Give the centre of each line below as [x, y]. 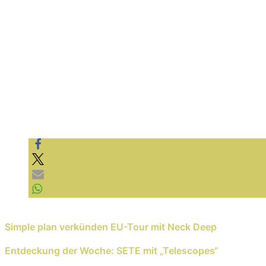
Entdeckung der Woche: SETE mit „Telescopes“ [112, 250]
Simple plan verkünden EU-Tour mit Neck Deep [111, 227]
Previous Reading [44, 215]
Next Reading [35, 238]
